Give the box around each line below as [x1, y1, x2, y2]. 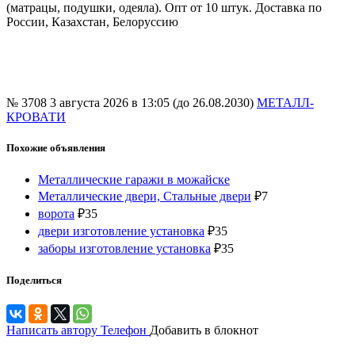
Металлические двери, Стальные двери [38, 189, 251, 203]
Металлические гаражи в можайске [38, 172, 230, 186]
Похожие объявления [6, 142, 105, 155]
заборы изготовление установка [38, 241, 211, 255]
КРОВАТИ [6, 110, 66, 124]
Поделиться [6, 273, 62, 286]
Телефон [101, 323, 147, 337]
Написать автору [6, 323, 101, 337]
